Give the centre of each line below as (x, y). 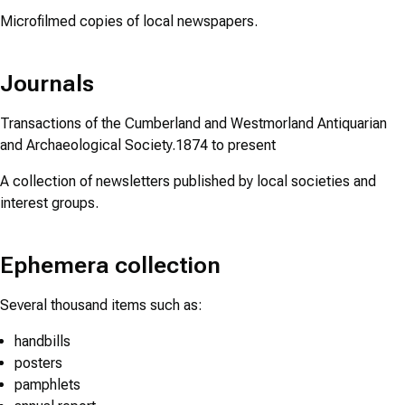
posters (38, 363)
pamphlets (47, 385)
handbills (42, 342)
